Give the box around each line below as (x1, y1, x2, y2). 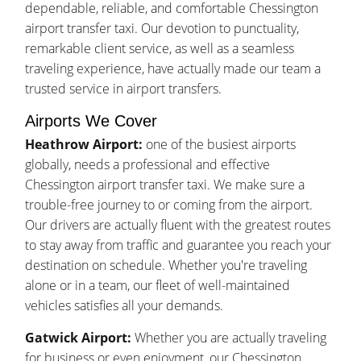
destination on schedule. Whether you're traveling (25, 256, 308, 275)
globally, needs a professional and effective (25, 156, 271, 174)
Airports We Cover (25, 112, 158, 131)
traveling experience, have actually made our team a (25, 60, 322, 78)
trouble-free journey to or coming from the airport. (25, 196, 313, 214)
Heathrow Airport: (25, 135, 143, 154)
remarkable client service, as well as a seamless (25, 39, 295, 58)
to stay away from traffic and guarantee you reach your (25, 236, 332, 255)
